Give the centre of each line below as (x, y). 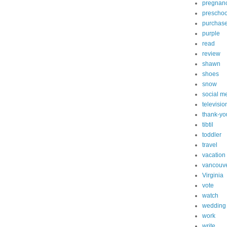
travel (210, 145)
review (211, 54)
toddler (212, 135)
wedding (214, 206)
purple (211, 33)
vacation (214, 155)
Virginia (213, 175)
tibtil (208, 125)
